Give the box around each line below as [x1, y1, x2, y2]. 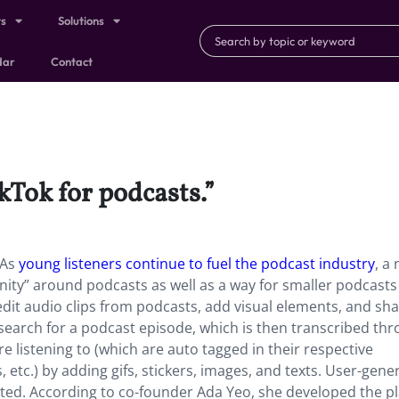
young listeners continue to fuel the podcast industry [19, 254, 375, 273]
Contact [51, 54, 94, 69]
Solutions [58, 13, 105, 28]
